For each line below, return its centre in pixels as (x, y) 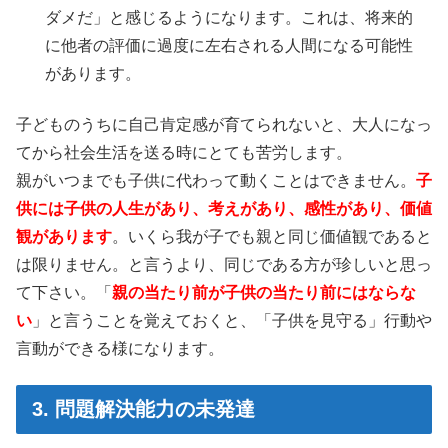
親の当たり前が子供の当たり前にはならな (264, 292)
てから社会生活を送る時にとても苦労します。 (184, 152)
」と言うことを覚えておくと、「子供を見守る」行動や (232, 320)
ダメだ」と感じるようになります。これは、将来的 (229, 18)
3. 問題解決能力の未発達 (143, 409)
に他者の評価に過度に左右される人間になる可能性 (229, 46)
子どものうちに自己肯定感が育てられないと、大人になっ (224, 124)
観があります (64, 236)
